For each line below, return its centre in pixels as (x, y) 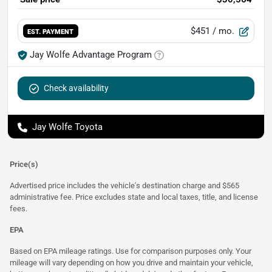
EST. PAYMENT (51, 31)
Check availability (76, 88)
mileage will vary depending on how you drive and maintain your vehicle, (131, 263)
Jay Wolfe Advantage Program (91, 55)
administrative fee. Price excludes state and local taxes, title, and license (134, 197)
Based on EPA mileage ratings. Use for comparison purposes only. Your (131, 251)
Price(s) (24, 165)
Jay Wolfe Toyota (67, 127)
